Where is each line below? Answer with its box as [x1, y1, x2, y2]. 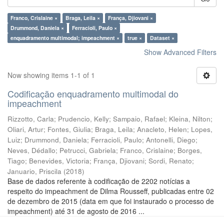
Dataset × [150, 34, 174, 41]
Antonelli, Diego [146, 135, 195, 144]
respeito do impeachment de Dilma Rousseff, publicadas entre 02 [7, 186, 214, 196]
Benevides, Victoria [29, 156, 89, 165]
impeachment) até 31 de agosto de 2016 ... [7, 206, 144, 216]
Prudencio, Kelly [58, 114, 109, 123]
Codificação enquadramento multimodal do [7, 87, 178, 100]
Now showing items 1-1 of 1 [7, 70, 95, 80]
